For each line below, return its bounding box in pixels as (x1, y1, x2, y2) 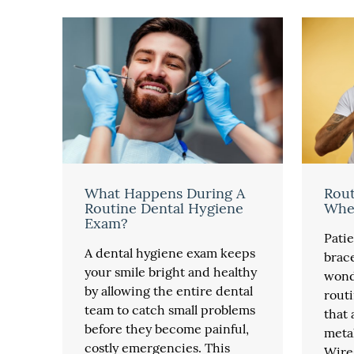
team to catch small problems (85, 301, 256, 318)
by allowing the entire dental (85, 282, 254, 299)
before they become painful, (85, 320, 250, 337)
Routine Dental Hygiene (85, 198, 244, 217)
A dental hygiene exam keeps (85, 244, 256, 261)
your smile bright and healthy (85, 263, 258, 280)
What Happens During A (85, 183, 246, 202)
